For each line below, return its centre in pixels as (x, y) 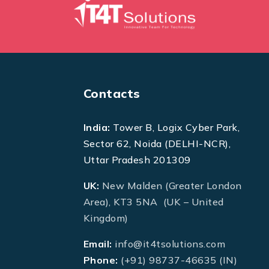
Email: (98, 243)
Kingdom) (106, 218)
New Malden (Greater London (172, 185)
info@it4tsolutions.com (170, 243)
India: (97, 127)
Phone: (101, 260)
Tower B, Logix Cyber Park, (175, 127)
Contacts (112, 94)
